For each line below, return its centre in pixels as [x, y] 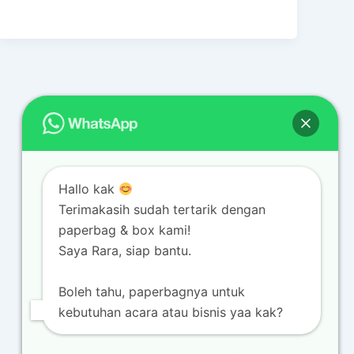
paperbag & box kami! [124, 230]
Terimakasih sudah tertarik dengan [162, 209]
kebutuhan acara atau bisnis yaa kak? [171, 312]
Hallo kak [88, 189]
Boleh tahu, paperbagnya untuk [152, 292]
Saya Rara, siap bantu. [125, 250]
